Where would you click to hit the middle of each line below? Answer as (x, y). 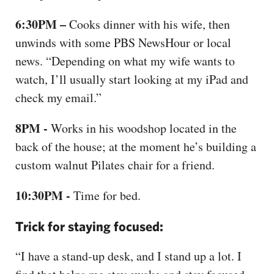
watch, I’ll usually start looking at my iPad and (132, 79)
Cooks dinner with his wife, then (150, 24)
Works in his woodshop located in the (142, 128)
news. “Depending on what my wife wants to (125, 61)
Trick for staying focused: (89, 226)
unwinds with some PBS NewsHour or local (123, 42)
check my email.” (58, 97)
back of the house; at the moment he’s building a (136, 146)
